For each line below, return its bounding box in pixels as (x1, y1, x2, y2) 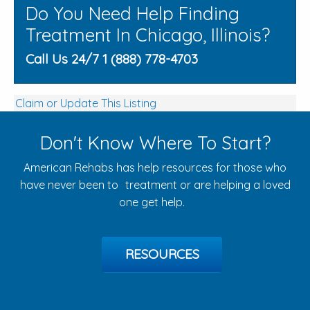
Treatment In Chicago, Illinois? (26, 23, 270, 46)
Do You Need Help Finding (26, 1, 239, 25)
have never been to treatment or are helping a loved (19, 177, 291, 192)
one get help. (118, 194, 192, 209)
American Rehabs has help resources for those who (24, 160, 286, 174)
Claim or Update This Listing (15, 95, 156, 110)
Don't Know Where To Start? (39, 131, 271, 154)
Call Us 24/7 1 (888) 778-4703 (26, 50, 198, 67)
